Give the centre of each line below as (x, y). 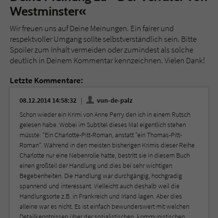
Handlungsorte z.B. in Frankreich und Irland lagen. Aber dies (101, 196)
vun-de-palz (114, 100)
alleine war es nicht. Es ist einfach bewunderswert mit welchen (104, 206)
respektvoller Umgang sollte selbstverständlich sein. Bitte (103, 39)
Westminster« (48, 11)
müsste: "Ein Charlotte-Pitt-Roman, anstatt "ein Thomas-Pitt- (101, 135)
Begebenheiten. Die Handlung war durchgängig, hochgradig (101, 175)
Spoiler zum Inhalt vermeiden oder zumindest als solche (101, 49)
